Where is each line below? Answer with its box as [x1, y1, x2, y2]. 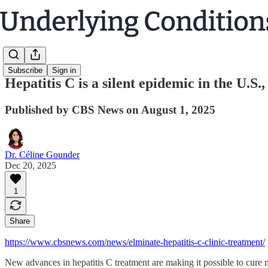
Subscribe [8, 66, 42, 75]
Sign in [52, 66, 76, 75]
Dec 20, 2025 [5, 160, 56, 170]
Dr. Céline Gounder [5, 149, 80, 160]
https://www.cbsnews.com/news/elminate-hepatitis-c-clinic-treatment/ [5, 236, 265, 247]
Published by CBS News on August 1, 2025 [5, 103, 215, 116]
